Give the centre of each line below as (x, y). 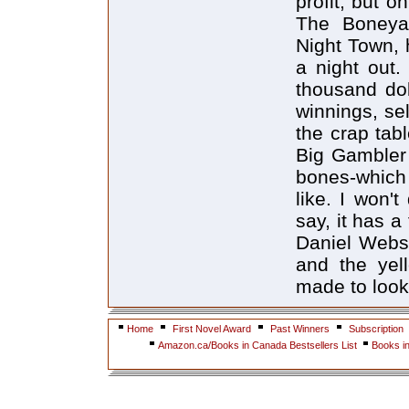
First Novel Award (212, 329)
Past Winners (300, 329)
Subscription (376, 329)
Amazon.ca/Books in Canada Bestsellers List (259, 345)
